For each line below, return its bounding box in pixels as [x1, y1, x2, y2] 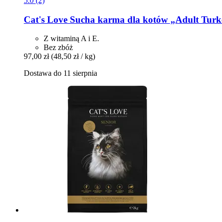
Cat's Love [24, 14, 67, 25]
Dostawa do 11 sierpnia [24, 69, 97, 78]
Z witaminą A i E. [44, 34, 99, 43]
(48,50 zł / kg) [51, 52, 95, 61]
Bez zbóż [44, 43, 73, 52]
